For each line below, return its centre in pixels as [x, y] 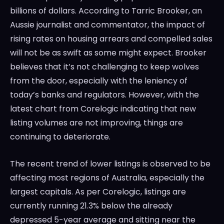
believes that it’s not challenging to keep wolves [104, 67]
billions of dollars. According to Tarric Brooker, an [106, 11]
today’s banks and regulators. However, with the [104, 95]
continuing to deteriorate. [60, 137]
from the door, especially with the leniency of [99, 81]
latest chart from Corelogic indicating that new [103, 109]
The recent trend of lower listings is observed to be [110, 164]
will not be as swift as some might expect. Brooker [108, 53]
